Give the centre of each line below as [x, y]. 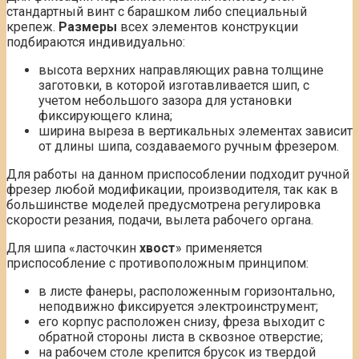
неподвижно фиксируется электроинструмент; [178, 307]
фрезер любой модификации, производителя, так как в [172, 190]
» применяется [219, 248]
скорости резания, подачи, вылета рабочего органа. [160, 220]
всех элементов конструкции [208, 27]
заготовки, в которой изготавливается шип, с [174, 86]
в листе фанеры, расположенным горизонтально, [187, 292]
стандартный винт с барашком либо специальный [157, 12]
